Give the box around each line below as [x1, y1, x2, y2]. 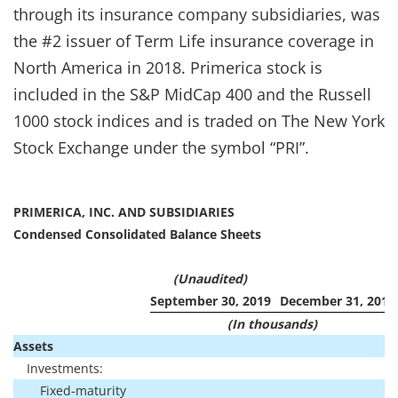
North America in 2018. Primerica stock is [13, 56, 322, 78]
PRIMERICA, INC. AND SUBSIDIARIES [13, 203, 235, 220]
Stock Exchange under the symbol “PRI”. [13, 136, 309, 158]
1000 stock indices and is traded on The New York [13, 109, 385, 131]
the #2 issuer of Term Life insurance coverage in [13, 29, 374, 52]
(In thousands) [227, 314, 317, 332]
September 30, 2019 [150, 291, 271, 309]
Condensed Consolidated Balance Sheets [13, 225, 261, 243]
